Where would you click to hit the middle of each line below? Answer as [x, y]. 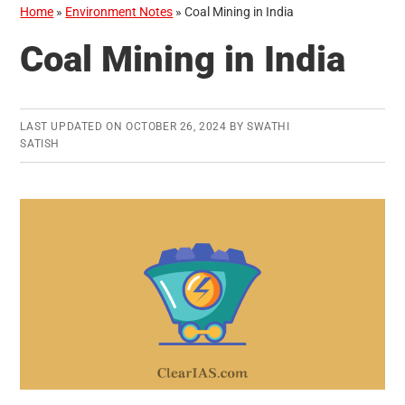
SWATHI [268, 127]
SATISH [40, 144]
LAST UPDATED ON [73, 127]
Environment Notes [119, 12]
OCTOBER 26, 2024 [176, 127]
